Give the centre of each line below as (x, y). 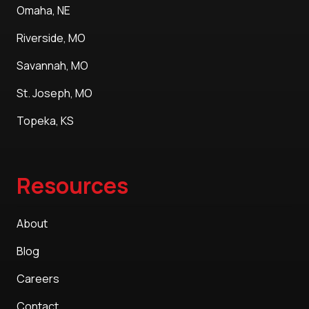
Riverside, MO (51, 38)
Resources (72, 186)
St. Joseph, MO (54, 93)
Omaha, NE (43, 11)
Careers (38, 279)
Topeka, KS (45, 121)
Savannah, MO (52, 66)
